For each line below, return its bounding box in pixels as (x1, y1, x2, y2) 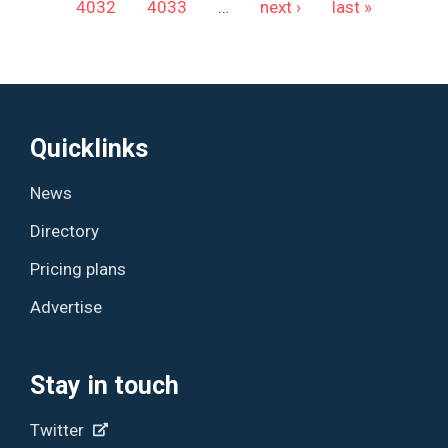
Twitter (30, 419, 89, 440)
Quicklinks (30, 133, 149, 163)
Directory (30, 220, 100, 241)
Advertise (30, 296, 103, 317)
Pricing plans (30, 258, 127, 279)
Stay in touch (30, 370, 180, 400)
